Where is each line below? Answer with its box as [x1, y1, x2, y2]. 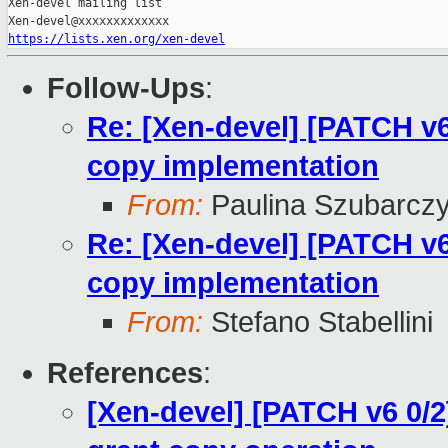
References [47, 357, 203, 390]
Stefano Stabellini [203, 306, 433, 339]
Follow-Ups [47, 72, 205, 105]
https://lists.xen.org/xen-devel [8, 32, 225, 47]
